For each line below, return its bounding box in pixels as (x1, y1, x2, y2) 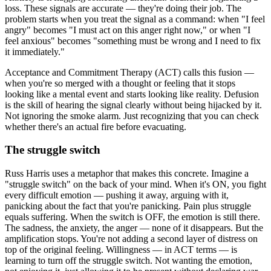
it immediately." (5, 46, 65, 57)
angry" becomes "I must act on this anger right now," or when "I (5, 24, 250, 35)
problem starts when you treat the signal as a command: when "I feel (5, 13, 265, 24)
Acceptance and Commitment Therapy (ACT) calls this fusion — (5, 67, 254, 77)
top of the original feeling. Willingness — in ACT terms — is (5, 244, 237, 255)
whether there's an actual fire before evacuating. (5, 121, 186, 132)
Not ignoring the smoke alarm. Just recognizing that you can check (5, 110, 259, 121)
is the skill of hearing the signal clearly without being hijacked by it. (5, 99, 262, 110)
